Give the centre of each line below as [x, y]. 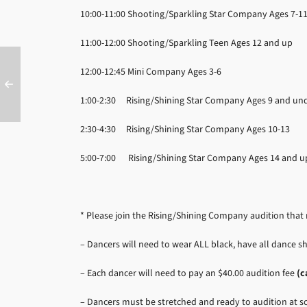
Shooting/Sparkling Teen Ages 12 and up [210, 42]
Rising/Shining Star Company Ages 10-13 [208, 129]
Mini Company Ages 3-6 [175, 71]
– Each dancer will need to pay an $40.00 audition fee [188, 273]
